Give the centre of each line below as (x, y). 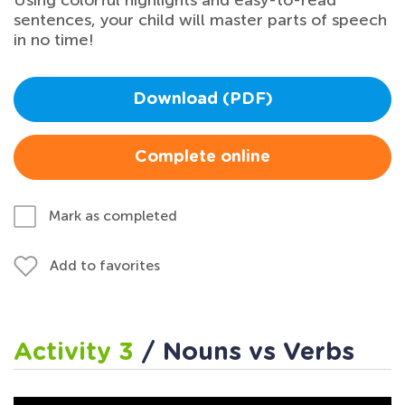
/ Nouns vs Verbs (248, 353)
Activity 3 (77, 353)
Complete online (202, 158)
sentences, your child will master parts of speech (200, 20)
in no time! (54, 40)
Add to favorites (105, 266)
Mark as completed (113, 216)
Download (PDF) (202, 100)
